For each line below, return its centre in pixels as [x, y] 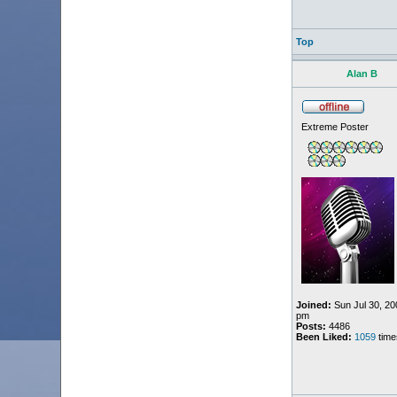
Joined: [313, 305]
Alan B [362, 74]
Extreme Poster [335, 127]
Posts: [311, 326]
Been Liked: [323, 337]
